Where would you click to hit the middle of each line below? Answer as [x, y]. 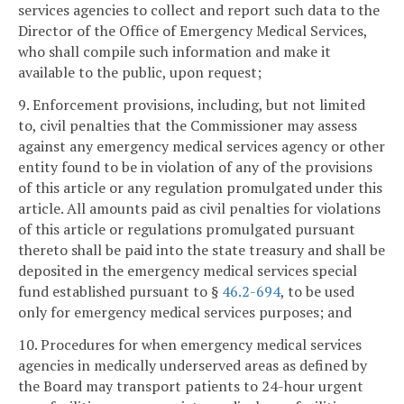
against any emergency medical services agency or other [202, 147]
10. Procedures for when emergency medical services [190, 345]
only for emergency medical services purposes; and [185, 312]
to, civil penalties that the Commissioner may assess [188, 126]
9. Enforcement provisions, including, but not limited [192, 105]
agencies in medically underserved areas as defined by [193, 366]
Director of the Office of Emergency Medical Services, [193, 31]
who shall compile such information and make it [174, 52]
